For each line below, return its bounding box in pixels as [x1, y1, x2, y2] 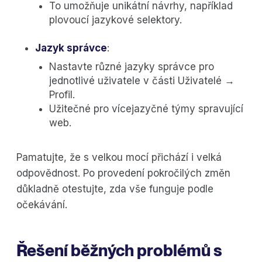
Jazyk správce [35, 42, 107, 54]
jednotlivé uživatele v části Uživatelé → [49, 75, 235, 87]
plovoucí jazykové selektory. [49, 14, 182, 26]
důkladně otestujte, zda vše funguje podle [16, 183, 213, 195]
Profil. [49, 89, 75, 101]
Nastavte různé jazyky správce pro [49, 61, 214, 73]
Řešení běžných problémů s [16, 240, 222, 261]
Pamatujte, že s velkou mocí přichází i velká [16, 151, 222, 164]
